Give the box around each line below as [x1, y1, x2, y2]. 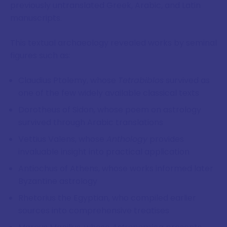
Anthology [106, 133, 147, 145]
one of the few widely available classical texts [18, 87, 199, 99]
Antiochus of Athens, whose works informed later [18, 162, 213, 174]
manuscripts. [10, 12, 62, 24]
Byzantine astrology [18, 175, 97, 187]
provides [147, 133, 184, 145]
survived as [164, 74, 210, 86]
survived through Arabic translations [18, 116, 163, 128]
